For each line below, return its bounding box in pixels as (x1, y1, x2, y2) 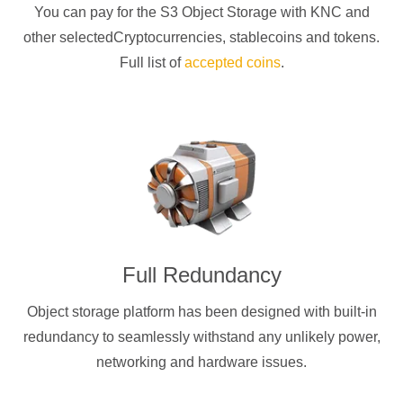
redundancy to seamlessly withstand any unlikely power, (22, 328, 381, 345)
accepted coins (184, 54, 281, 70)
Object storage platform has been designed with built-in (26, 303, 377, 319)
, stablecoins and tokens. (222, 29, 380, 45)
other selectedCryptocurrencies (23, 29, 222, 45)
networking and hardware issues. (96, 354, 307, 370)
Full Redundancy (121, 262, 282, 287)
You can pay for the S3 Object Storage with (33, 4, 310, 20)
